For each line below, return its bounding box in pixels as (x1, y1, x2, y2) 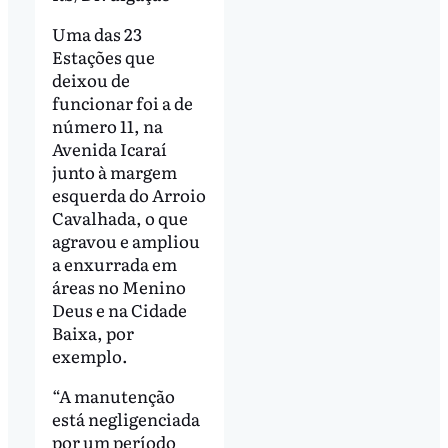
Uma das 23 (51, 21, 142, 47)
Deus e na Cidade (51, 297, 187, 323)
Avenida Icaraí (51, 136, 167, 162)
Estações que (51, 44, 155, 70)
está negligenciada (51, 405, 200, 431)
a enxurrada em (51, 251, 177, 277)
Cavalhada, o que (51, 205, 188, 231)
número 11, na (51, 113, 163, 139)
